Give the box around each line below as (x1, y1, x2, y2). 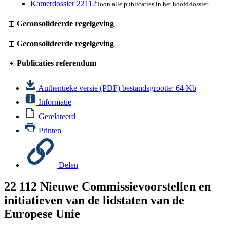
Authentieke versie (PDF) (36, 84, 122, 93)
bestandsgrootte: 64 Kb (122, 84, 196, 93)
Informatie (36, 98, 71, 107)
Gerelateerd (36, 112, 75, 121)
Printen (36, 126, 61, 135)
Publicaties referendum (17, 59, 96, 68)
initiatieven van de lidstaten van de (4, 194, 184, 207)
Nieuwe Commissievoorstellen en (37, 180, 211, 194)
